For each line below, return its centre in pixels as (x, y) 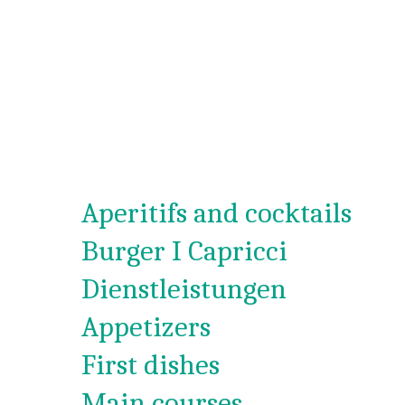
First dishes (151, 365)
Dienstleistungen (184, 289)
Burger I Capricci (184, 251)
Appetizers (146, 327)
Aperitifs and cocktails (217, 213)
